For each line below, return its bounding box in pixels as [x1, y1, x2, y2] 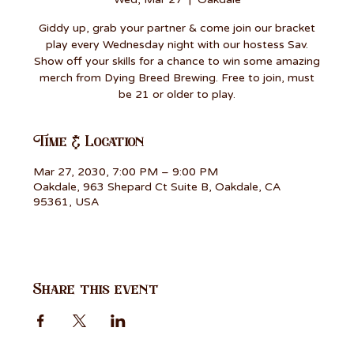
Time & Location [33, 131, 145, 151]
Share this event [33, 279, 160, 299]
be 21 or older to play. [119, 87, 235, 101]
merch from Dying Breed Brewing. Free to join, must [40, 70, 314, 85]
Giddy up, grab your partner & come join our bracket [39, 21, 315, 35]
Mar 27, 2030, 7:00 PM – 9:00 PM [33, 164, 219, 179]
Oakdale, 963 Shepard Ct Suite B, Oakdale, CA [33, 179, 281, 194]
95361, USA [33, 194, 100, 209]
